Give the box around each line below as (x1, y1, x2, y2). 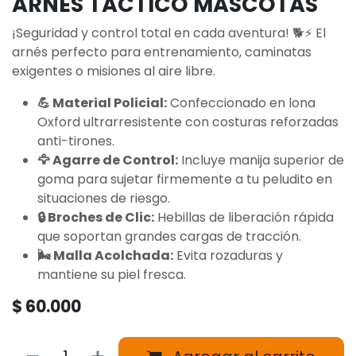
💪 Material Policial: (37, 93, 167, 112)
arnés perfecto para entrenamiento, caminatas (12, 42, 311, 61)
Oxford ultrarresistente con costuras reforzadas (37, 112, 339, 131)
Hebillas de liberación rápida (154, 207, 334, 226)
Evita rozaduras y (173, 246, 283, 265)
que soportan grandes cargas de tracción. (37, 226, 301, 246)
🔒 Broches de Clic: (37, 207, 154, 226)
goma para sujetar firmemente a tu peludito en (37, 169, 332, 188)
